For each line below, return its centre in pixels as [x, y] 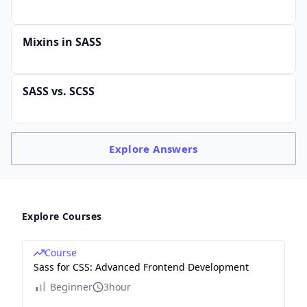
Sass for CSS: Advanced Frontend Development [141, 267]
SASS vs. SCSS [59, 91]
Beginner [71, 287]
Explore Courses [62, 216]
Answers [175, 149]
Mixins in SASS [62, 42]
